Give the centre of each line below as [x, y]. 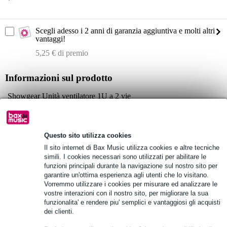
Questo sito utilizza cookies [88, 135]
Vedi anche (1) [34, 209]
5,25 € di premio [62, 53]
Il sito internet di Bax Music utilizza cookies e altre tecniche [132, 147]
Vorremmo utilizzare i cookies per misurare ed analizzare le [131, 184]
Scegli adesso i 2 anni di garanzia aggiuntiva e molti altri [125, 31]
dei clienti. [59, 211]
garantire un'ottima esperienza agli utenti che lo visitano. [126, 175]
